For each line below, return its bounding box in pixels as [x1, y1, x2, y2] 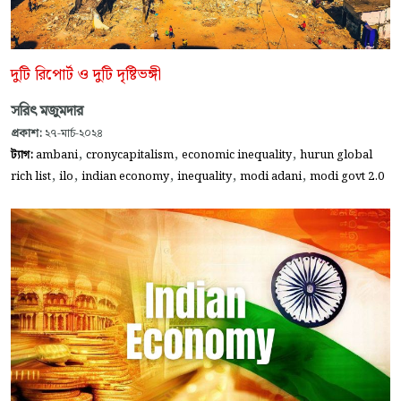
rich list [11, 167, 51, 186]
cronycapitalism [86, 146, 174, 165]
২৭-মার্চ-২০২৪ [42, 124, 103, 143]
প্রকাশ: [11, 124, 42, 143]
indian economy [81, 167, 169, 186]
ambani [36, 146, 78, 165]
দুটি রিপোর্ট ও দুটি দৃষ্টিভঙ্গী [11, 63, 161, 89]
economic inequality [182, 146, 292, 165]
